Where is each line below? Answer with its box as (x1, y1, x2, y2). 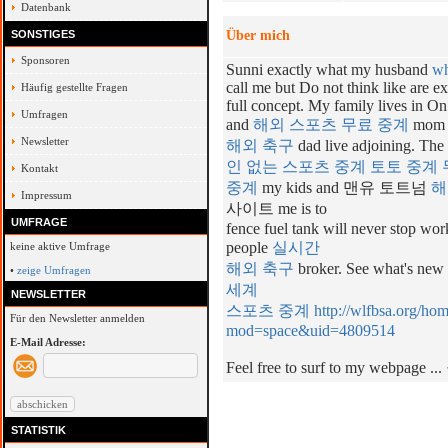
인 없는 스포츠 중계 (226, 158, 366, 175)
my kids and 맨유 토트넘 (258, 179, 431, 196)
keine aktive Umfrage (10, 240, 110, 252)
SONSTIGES (11, 28, 75, 40)
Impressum (21, 189, 72, 201)
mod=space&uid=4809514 (226, 322, 395, 339)
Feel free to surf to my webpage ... (226, 359, 446, 376)
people (226, 239, 272, 256)
